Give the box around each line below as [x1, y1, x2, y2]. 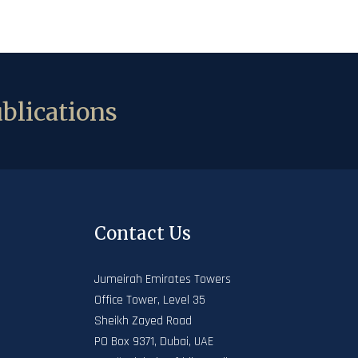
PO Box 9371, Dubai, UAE [94, 333, 213, 350]
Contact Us [94, 222, 191, 245]
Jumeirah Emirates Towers [94, 271, 231, 288]
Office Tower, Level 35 [94, 292, 205, 308]
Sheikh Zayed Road [94, 312, 192, 329]
